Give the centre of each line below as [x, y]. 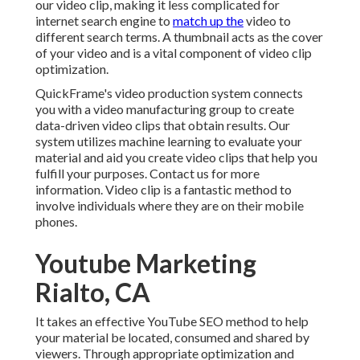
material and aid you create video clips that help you [176, 157]
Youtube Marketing [146, 264]
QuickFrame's [75, 93]
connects [277, 93]
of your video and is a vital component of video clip [174, 53]
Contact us [179, 174]
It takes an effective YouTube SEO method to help [172, 321]
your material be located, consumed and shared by [172, 337]
